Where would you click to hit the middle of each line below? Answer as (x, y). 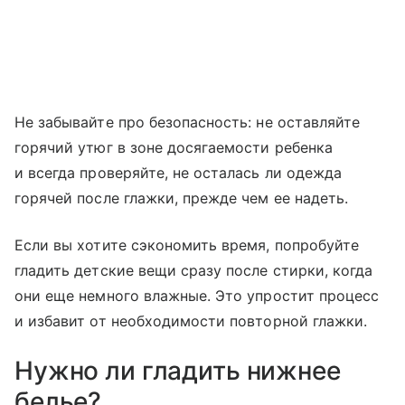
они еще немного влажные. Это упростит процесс (197, 295)
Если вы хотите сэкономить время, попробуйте (187, 245)
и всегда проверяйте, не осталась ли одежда (179, 172)
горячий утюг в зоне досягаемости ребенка (174, 147)
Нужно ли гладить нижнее (178, 370)
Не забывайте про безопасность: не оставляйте (188, 122)
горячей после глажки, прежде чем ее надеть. (182, 198)
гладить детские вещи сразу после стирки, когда (194, 270)
